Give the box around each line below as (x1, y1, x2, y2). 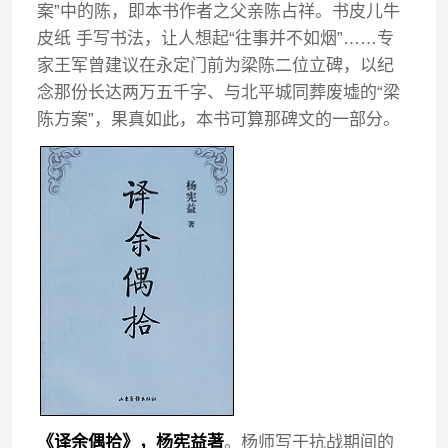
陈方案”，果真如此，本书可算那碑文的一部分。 (37, 110, 401, 129)
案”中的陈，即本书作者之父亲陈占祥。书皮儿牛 (37, 2, 401, 21)
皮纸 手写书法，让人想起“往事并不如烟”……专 (37, 29, 395, 48)
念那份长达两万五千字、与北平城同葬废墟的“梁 (37, 83, 401, 102)
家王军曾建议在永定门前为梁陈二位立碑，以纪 (37, 56, 395, 75)
